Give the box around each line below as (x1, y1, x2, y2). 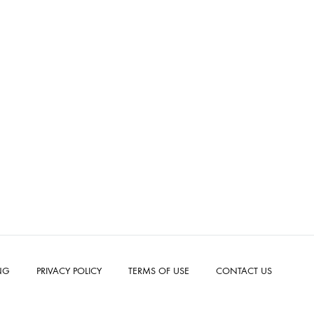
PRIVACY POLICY (36, 265, 102, 278)
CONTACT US (216, 265, 272, 278)
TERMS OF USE (128, 265, 189, 278)
